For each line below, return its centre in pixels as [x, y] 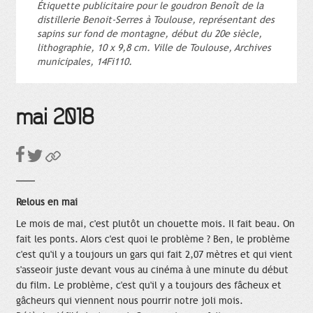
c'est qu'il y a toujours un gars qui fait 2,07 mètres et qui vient [154, 254]
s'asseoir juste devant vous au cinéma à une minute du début [152, 270]
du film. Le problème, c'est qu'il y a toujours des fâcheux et [149, 285]
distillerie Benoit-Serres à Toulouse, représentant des [156, 20]
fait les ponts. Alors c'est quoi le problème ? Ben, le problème [153, 239]
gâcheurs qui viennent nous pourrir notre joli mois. [130, 300]
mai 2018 [55, 117]
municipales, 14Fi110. [85, 61]
